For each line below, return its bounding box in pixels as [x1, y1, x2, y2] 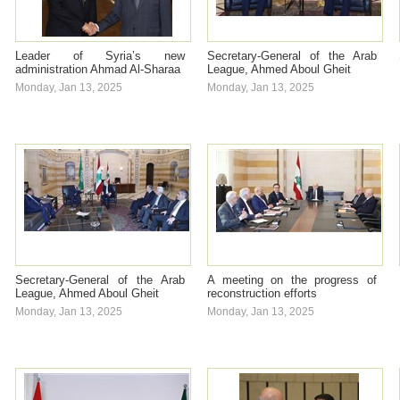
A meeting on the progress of [207, 273, 377, 287]
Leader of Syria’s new [15, 49, 185, 62]
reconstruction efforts [207, 287, 317, 300]
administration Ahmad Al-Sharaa [15, 62, 180, 76]
